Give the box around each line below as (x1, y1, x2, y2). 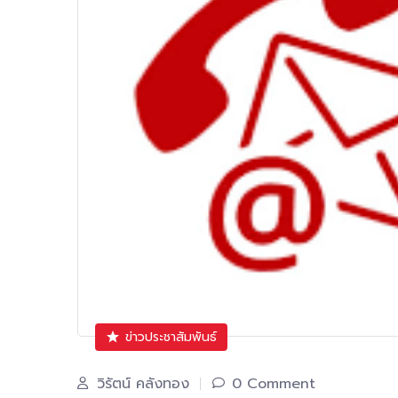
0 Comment (232, 373, 315, 395)
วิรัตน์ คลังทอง (97, 373, 189, 395)
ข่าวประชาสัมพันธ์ (124, 328, 217, 347)
